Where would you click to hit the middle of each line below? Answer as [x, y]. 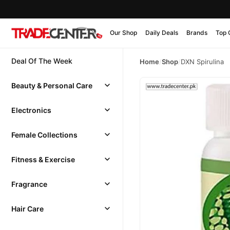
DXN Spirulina [202, 62]
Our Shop [123, 32]
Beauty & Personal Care [52, 85]
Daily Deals [162, 32]
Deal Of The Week [42, 61]
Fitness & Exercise [43, 159]
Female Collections [44, 135]
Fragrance [29, 184]
